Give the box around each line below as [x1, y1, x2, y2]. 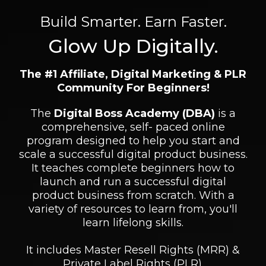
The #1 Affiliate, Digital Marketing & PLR [20, 67, 246, 81]
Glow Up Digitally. [47, 34, 218, 58]
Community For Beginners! [56, 81, 210, 94]
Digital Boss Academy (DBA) [54, 106, 218, 120]
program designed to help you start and [26, 134, 240, 147]
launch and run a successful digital [40, 175, 226, 188]
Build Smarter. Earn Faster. [39, 12, 227, 30]
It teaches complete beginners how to [31, 161, 235, 175]
